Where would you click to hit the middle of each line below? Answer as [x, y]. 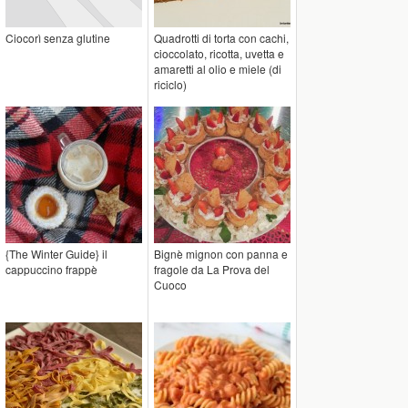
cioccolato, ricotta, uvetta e [219, 53]
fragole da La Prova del [212, 269]
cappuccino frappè [51, 269]
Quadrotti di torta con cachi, [221, 38]
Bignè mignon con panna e [221, 254]
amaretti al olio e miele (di [218, 69]
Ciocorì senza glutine [58, 38]
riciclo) [170, 84]
